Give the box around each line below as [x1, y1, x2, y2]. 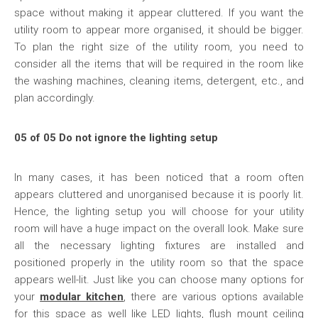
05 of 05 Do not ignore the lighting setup [14, 131, 218, 144]
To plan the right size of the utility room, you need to [14, 40, 304, 53]
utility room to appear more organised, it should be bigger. [14, 23, 304, 36]
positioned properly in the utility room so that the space [14, 256, 304, 269]
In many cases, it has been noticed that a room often [14, 171, 304, 184]
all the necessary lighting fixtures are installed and [14, 239, 304, 252]
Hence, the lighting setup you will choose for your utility [14, 205, 304, 218]
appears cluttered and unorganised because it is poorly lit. [14, 188, 304, 201]
